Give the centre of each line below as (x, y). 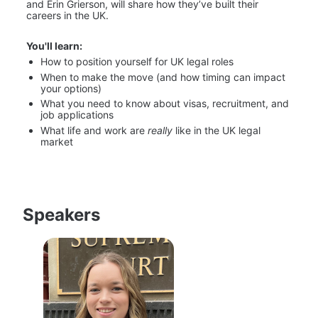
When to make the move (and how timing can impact (164, 77)
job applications (77, 115)
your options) (71, 88)
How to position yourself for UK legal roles (137, 62)
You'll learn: (54, 46)
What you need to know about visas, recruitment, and (166, 104)
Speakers (61, 215)
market (57, 141)
